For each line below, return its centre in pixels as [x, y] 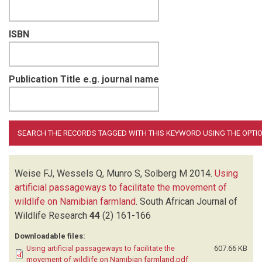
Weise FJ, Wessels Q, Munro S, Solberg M [101, 173]
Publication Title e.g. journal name [84, 79]
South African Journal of [189, 201]
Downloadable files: [50, 236]
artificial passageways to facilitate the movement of [121, 187]
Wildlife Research [52, 215]
